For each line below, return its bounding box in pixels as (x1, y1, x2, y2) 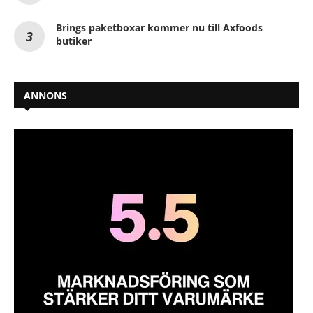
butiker (56, 34, 92, 48)
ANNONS (24, 88, 67, 102)
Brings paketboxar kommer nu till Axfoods (56, 20, 263, 34)
